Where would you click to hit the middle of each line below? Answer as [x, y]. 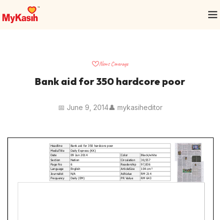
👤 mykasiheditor [135, 107]
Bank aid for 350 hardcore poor [110, 81]
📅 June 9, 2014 [83, 107]
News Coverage [114, 64]
